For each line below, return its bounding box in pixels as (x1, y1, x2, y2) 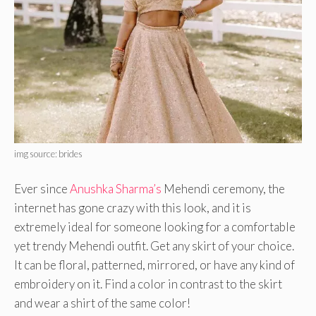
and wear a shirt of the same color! (14, 295, 190, 310)
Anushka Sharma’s (70, 181, 162, 196)
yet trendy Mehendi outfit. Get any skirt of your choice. (14, 238, 294, 253)
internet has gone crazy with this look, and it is (14, 200, 251, 215)
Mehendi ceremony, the (162, 181, 285, 196)
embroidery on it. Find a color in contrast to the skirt (14, 276, 282, 291)
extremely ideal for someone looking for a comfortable (14, 219, 296, 234)
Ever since (14, 181, 70, 196)
